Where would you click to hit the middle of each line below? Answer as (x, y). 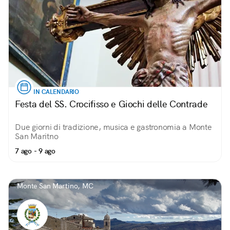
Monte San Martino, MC (55, 186)
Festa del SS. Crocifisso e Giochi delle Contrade (111, 104)
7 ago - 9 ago (35, 151)
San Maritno (37, 136)
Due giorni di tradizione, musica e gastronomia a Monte (113, 127)
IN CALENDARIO (56, 92)
